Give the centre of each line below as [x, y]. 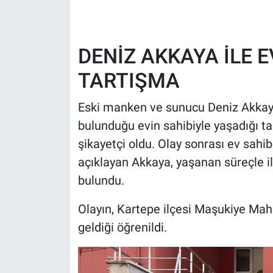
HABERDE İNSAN [73, 29]
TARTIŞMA [129, 80]
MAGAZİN [57, 122]
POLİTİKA [57, 60]
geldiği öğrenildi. [122, 227]
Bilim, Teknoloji [71, 153]
